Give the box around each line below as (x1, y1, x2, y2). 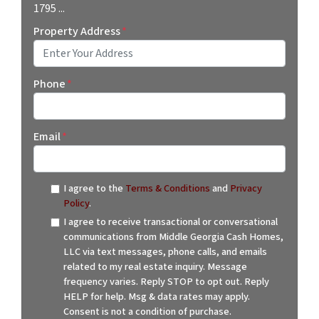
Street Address (33, 66, 85, 79)
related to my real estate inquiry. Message (63, 258, 247, 274)
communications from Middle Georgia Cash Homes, (63, 229, 283, 244)
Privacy (229, 180, 262, 196)
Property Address (33, 23, 120, 39)
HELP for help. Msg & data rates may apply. (63, 288, 250, 304)
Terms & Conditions (125, 180, 210, 196)
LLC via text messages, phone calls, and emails (63, 244, 267, 259)
